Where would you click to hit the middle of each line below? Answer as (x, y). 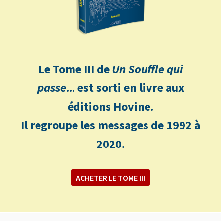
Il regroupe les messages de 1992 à (110, 125)
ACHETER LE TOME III (110, 177)
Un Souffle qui (147, 69)
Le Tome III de (75, 69)
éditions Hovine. (110, 106)
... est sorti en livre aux (125, 87)
